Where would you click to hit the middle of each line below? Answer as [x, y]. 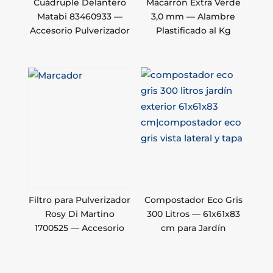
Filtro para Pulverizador [80, 200]
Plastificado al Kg [193, 30]
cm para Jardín [193, 228]
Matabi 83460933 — [80, 16]
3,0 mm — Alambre [193, 16]
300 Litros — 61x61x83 [193, 214]
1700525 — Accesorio [80, 228]
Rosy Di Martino [80, 214]
